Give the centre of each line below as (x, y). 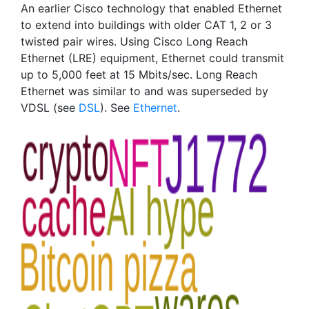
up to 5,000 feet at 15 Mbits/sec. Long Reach (139, 74)
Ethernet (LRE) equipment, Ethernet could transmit (152, 58)
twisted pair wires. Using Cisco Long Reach (134, 41)
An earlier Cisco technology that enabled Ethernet (151, 8)
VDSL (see (50, 108)
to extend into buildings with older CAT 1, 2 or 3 (146, 25)
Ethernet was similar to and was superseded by (144, 91)
